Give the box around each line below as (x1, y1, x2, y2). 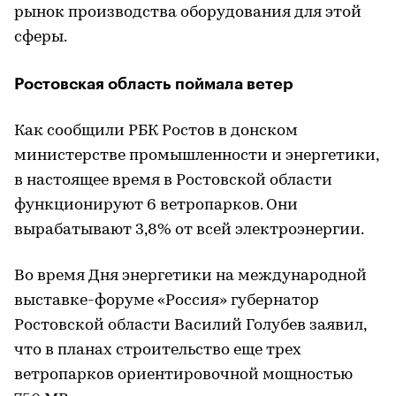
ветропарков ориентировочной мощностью (14, 367, 353, 385)
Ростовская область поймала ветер (14, 76, 293, 93)
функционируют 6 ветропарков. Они (14, 197, 298, 215)
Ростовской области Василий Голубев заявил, (14, 317, 366, 335)
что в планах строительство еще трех (14, 342, 301, 360)
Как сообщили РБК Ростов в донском (14, 123, 298, 141)
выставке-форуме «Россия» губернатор (14, 293, 319, 310)
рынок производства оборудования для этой (14, 4, 362, 22)
